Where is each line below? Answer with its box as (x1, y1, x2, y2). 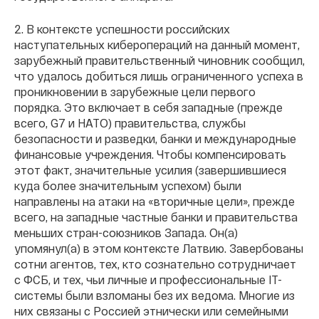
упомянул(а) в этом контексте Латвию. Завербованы (14, 241, 303, 256)
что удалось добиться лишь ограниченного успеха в (14, 69, 303, 83)
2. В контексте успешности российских (14, 22, 230, 36)
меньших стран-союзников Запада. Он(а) (14, 226, 238, 240)
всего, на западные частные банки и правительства (14, 210, 298, 224)
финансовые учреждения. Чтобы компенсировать (14, 147, 286, 162)
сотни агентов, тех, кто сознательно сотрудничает (14, 257, 296, 271)
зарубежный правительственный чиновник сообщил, (14, 53, 305, 68)
